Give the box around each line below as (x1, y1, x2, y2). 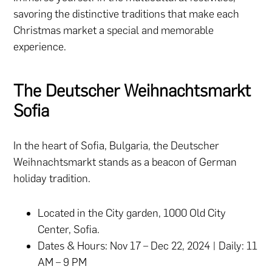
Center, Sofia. (38, 222, 100, 236)
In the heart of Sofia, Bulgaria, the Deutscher (13, 138, 220, 152)
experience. (13, 39, 67, 53)
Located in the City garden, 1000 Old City (38, 206, 226, 220)
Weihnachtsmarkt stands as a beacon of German (13, 155, 237, 169)
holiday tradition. (13, 171, 91, 185)
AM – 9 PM (38, 255, 87, 269)
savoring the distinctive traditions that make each (13, 7, 240, 21)
